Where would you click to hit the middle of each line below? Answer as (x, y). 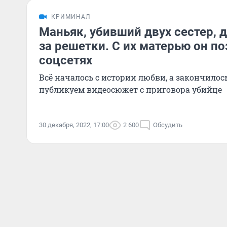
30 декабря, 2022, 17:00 (74, 125)
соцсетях (66, 60)
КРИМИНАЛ (71, 17)
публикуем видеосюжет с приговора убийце (130, 89)
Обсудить (168, 125)
